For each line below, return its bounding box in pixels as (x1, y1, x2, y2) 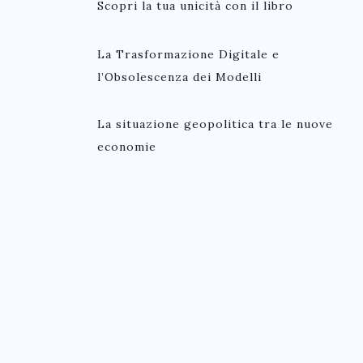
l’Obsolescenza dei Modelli (97, 70, 262, 84)
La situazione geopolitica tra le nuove (97, 117, 333, 131)
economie (97, 139, 156, 154)
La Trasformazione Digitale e (97, 47, 280, 62)
